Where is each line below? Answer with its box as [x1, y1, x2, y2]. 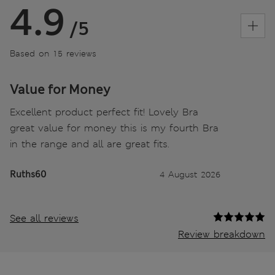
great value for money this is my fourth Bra [10, 122, 219, 135]
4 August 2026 [160, 169, 220, 180]
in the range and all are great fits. [10, 137, 169, 151]
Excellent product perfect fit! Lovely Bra [10, 106, 198, 119]
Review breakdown [178, 228, 265, 241]
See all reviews [10, 212, 79, 225]
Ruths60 [10, 169, 46, 180]
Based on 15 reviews [10, 48, 96, 60]
